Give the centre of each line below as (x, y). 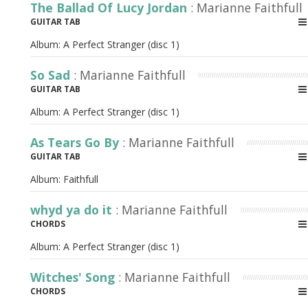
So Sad (52, 75)
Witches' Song (74, 277)
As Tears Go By (76, 142)
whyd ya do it (73, 210)
